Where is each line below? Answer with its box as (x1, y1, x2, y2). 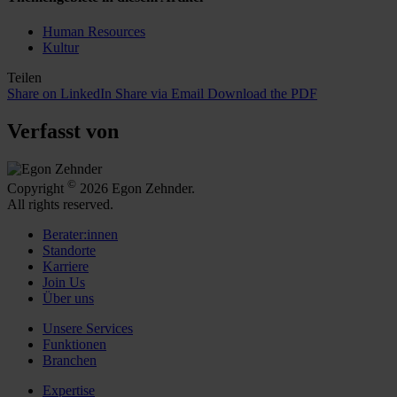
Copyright (7, 181, 67, 197)
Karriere (43, 259, 89, 275)
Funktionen (43, 337, 106, 353)
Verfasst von (7, 120, 119, 144)
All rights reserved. (7, 197, 113, 213)
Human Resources (43, 24, 145, 40)
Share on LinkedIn (7, 86, 112, 102)
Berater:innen (43, 227, 118, 243)
